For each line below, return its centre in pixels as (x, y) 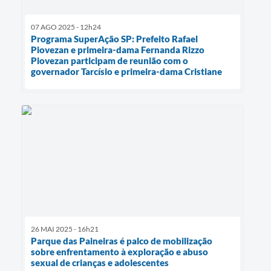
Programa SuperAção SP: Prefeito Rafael (114, 38)
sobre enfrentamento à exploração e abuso (119, 252)
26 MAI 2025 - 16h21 (65, 229)
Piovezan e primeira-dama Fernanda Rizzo (118, 49)
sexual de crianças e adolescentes (100, 263)
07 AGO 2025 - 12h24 (66, 27)
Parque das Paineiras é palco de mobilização (122, 241)
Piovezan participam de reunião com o (109, 60)
